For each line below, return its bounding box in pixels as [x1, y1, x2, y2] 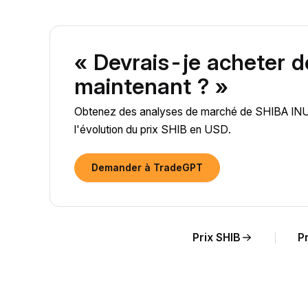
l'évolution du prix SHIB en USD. [74, 123, 231, 136]
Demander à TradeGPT [91, 162, 203, 173]
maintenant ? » [74, 73, 228, 100]
